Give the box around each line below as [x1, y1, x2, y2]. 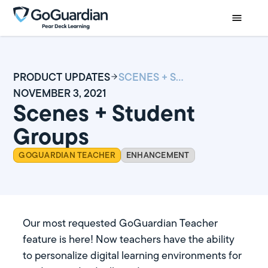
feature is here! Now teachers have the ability [23, 232, 235, 248]
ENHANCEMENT [126, 148, 190, 161]
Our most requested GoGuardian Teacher [23, 215, 218, 232]
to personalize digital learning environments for [23, 248, 242, 264]
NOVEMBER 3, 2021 [13, 84, 107, 101]
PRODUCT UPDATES [13, 68, 111, 85]
